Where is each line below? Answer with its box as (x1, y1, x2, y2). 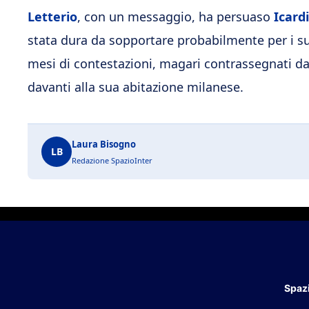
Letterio (28, 8, 77, 25)
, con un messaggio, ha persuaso (77, 8, 274, 25)
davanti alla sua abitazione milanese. (28, 78, 243, 95)
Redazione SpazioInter (72, 154, 152, 166)
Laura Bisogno (72, 137, 136, 150)
